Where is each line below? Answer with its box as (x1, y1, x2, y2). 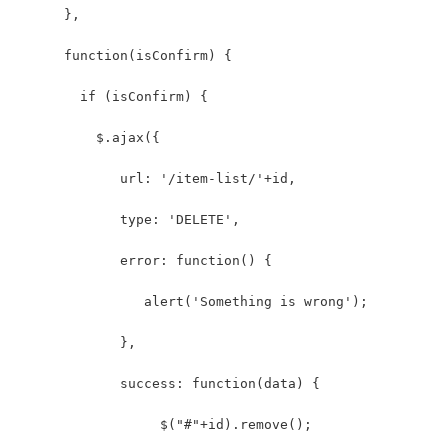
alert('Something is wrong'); (16, 293, 368, 309)
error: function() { (16, 252, 272, 268)
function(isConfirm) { (16, 47, 232, 63)
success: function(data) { (16, 375, 320, 391)
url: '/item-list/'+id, (16, 170, 296, 186)
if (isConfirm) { (16, 88, 208, 104)
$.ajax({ (16, 129, 160, 145)
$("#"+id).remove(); (16, 416, 312, 432)
